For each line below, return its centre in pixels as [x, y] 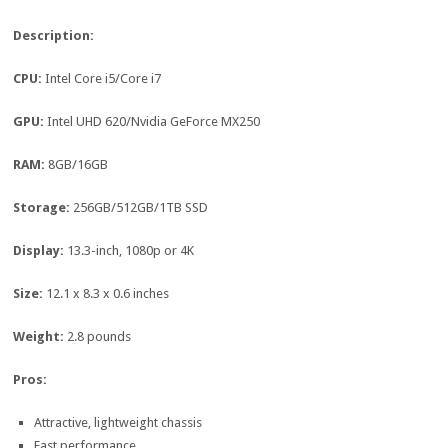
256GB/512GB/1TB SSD [141, 208]
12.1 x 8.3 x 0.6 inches [108, 294]
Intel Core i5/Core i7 [103, 79]
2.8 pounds [99, 337]
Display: [40, 251]
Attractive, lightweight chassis [117, 423]
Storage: [43, 208]
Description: [54, 36]
